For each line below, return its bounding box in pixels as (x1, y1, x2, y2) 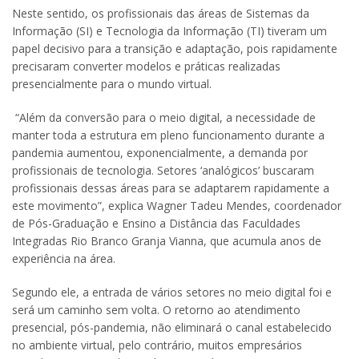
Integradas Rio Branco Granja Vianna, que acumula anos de (12, 232, 321, 248)
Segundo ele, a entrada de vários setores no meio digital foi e (12, 284, 332, 300)
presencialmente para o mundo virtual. (12, 75, 212, 91)
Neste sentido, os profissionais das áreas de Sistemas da (12, 5, 309, 21)
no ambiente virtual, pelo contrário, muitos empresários (12, 337, 302, 353)
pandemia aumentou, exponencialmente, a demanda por (12, 144, 308, 160)
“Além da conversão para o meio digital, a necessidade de (12, 109, 316, 125)
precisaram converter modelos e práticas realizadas (12, 58, 280, 74)
